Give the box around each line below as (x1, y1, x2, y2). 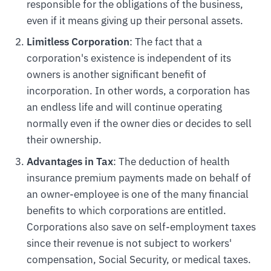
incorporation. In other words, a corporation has (26, 84, 250, 98)
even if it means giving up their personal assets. (26, 14, 243, 28)
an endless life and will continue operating (26, 100, 222, 114)
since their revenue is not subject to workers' (26, 236, 232, 250)
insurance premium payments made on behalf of (26, 171, 251, 184)
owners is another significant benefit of (26, 68, 206, 82)
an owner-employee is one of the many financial (26, 187, 249, 201)
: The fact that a (129, 35, 202, 49)
